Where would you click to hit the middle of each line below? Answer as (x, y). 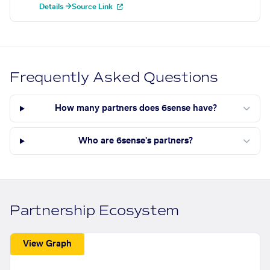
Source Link (93, 7)
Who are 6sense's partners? (136, 141)
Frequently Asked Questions (114, 78)
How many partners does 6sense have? (136, 109)
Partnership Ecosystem (95, 211)
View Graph (48, 244)
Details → (55, 7)
